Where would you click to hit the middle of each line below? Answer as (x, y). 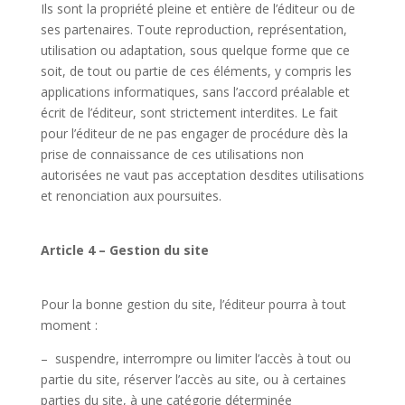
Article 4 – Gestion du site (124, 250)
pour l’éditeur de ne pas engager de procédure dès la (194, 133)
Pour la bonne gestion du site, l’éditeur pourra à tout (193, 304)
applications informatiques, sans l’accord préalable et (195, 92)
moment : (69, 325)
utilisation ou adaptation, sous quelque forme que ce (195, 50)
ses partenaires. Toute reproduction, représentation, (193, 29)
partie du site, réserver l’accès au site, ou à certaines (193, 379)
